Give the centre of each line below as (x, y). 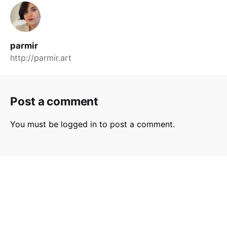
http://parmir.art (41, 58)
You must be (35, 124)
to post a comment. (136, 124)
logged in (79, 124)
